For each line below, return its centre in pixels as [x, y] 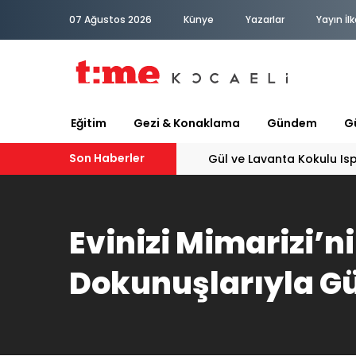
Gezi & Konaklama [187, 123]
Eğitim [89, 123]
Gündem [292, 123]
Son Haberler [107, 158]
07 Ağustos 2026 [110, 19]
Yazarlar [265, 19]
